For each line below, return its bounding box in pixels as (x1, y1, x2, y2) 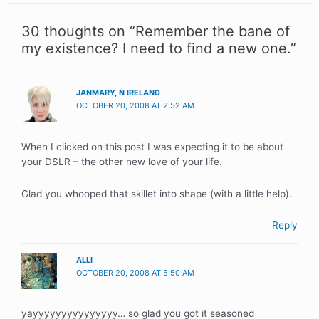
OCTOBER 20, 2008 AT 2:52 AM (76, 100, 195, 111)
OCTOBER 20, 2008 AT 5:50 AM (76, 267, 195, 278)
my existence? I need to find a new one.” (21, 40, 296, 58)
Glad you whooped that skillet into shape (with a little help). (21, 187, 292, 199)
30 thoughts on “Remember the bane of (21, 23, 290, 41)
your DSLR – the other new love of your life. (21, 155, 222, 167)
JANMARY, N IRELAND (76, 88, 161, 98)
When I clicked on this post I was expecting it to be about (21, 140, 283, 152)
